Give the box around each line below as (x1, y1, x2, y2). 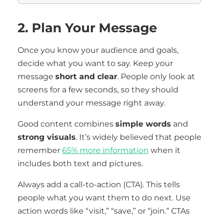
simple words (115, 119, 171, 129)
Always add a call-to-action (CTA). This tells (18, 180, 180, 189)
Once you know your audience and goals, (18, 45, 178, 55)
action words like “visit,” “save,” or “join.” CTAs (18, 206, 190, 216)
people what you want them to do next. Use (18, 193, 191, 202)
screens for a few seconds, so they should (18, 85, 178, 94)
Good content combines (18, 119, 115, 129)
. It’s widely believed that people (76, 132, 201, 142)
